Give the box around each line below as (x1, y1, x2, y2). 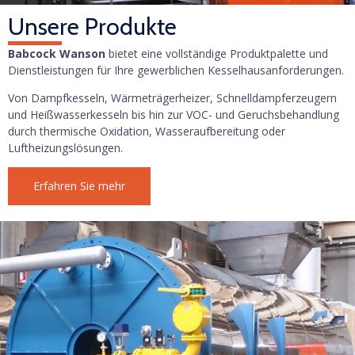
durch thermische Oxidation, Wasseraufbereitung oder (8, 123, 285, 139)
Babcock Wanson (8, 45, 105, 61)
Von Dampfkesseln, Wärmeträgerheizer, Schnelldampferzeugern (8, 90, 337, 105)
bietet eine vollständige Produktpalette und (105, 45, 328, 61)
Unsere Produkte (8, 11, 177, 41)
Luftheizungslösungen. (8, 139, 123, 155)
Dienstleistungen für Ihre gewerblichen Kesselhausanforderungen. (8, 62, 344, 78)
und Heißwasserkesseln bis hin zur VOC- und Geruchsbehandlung (8, 106, 339, 122)
